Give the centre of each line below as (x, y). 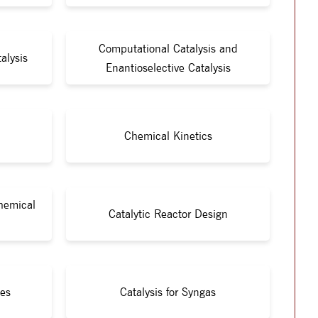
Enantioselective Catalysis (168, 67)
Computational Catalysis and (168, 48)
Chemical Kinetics (168, 136)
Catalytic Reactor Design (168, 214)
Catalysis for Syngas (168, 292)
